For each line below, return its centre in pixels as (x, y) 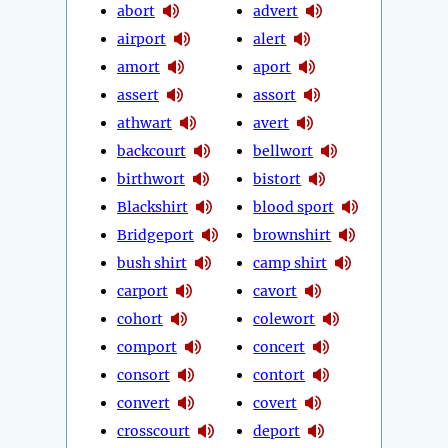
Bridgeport (155, 234)
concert (279, 346)
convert (143, 402)
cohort (140, 318)
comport (147, 346)
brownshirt (292, 234)
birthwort (151, 178)
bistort (277, 178)
